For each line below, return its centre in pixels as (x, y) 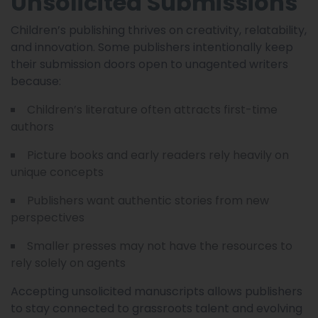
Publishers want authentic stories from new (148, 200)
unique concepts (57, 172)
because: (36, 81)
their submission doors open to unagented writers (149, 64)
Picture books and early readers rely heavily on (158, 155)
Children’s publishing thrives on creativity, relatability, (159, 30)
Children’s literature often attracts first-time (152, 109)
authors (32, 126)
